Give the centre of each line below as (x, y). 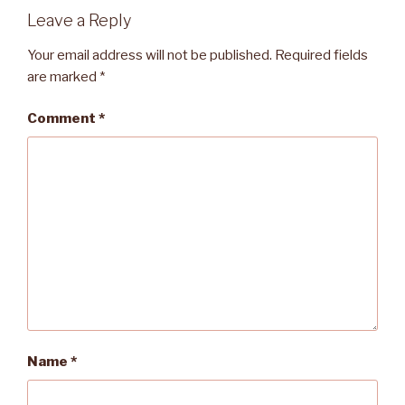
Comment (63, 119)
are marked (63, 76)
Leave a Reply (79, 21)
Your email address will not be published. (150, 55)
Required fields (321, 55)
